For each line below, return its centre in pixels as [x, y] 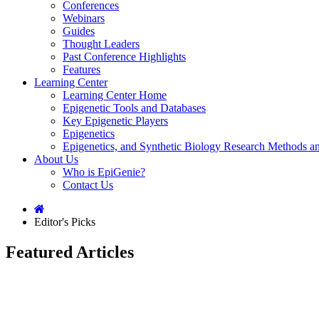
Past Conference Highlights [124, 57]
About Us [56, 159]
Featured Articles [70, 252]
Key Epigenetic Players [115, 121]
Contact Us [88, 185]
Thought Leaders [101, 44]
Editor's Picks [65, 222]
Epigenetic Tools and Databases [134, 108]
